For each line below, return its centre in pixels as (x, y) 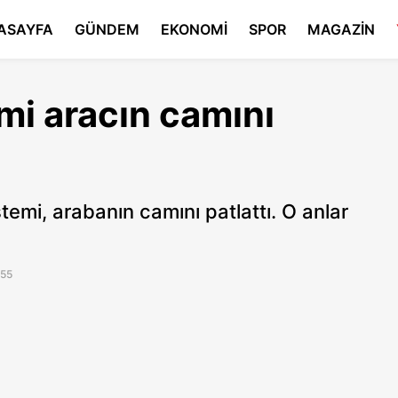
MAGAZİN (341, 29)
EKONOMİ (194, 29)
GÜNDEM (107, 29)
